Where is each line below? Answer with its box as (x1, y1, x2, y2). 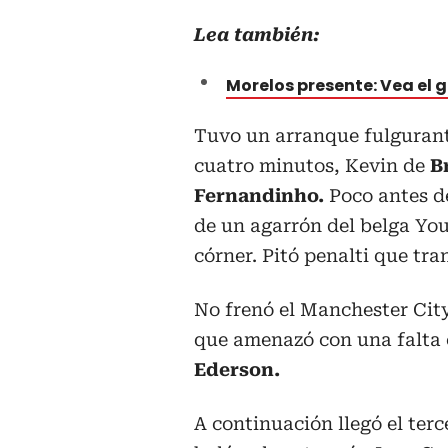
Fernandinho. (194, 184, 324, 206)
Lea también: (194, 23, 320, 45)
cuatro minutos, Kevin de (194, 154, 430, 176)
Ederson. (194, 358, 280, 380)
